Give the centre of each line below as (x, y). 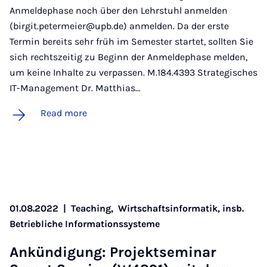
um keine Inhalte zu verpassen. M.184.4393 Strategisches (133, 73)
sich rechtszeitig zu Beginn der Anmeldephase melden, (128, 57)
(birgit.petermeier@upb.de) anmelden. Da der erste (119, 26)
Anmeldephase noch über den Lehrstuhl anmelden (119, 11)
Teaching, (94, 209)
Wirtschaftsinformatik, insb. (181, 209)
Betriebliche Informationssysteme (85, 224)
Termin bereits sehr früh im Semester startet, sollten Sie (131, 42)
